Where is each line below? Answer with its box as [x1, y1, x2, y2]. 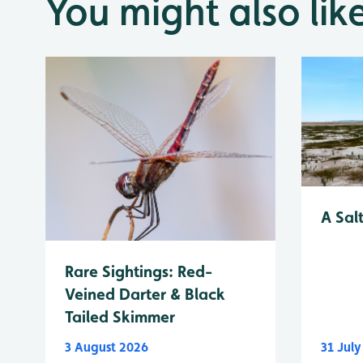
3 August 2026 [65, 340, 148, 356]
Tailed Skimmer [65, 307, 175, 327]
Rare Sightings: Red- [65, 262, 212, 282]
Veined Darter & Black [65, 284, 225, 305]
